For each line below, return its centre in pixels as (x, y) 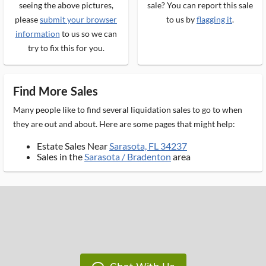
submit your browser (78, 19)
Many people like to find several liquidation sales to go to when (128, 110)
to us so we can (88, 34)
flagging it (214, 19)
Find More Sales (56, 91)
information (37, 34)
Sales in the (61, 156)
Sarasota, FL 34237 (148, 146)
